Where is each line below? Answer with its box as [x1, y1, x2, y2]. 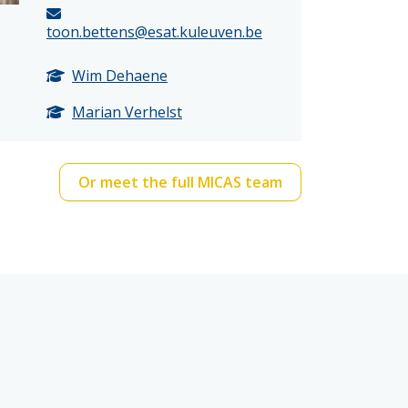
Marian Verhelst [71, 102, 182, 122]
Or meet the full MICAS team [78, 172, 282, 192]
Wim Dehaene [71, 66, 168, 86]
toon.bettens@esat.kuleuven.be [46, 22, 262, 42]
